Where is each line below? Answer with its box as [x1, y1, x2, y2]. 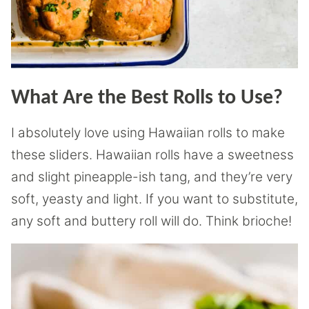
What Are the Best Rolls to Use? [11, 88, 283, 109]
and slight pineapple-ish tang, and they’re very [11, 169, 292, 185]
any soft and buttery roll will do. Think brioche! [11, 213, 292, 229]
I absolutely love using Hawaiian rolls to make [11, 125, 285, 141]
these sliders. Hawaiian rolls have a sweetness [11, 147, 294, 163]
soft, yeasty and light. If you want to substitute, [11, 191, 298, 207]
